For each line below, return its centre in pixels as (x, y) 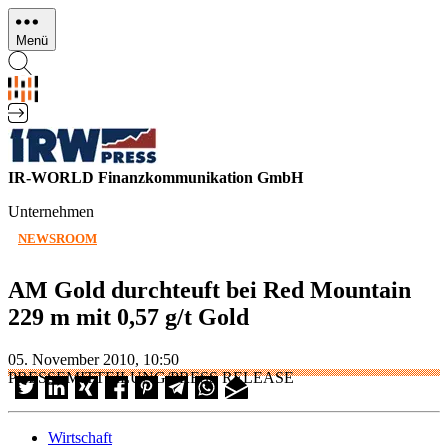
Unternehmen (51, 211)
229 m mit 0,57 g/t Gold (128, 316)
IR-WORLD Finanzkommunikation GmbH (155, 177)
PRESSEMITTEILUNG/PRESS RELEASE (151, 377)
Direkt (28, 16)
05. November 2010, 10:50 (93, 359)
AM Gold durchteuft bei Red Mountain (209, 289)
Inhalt (26, 52)
